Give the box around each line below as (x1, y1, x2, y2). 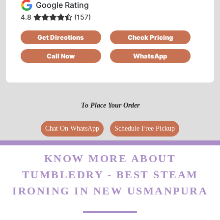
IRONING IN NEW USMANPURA (12, 184, 208, 197)
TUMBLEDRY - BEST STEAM (22, 168, 198, 181)
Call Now (47, 52, 75, 60)
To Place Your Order (81, 101, 139, 109)
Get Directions (37, 33, 84, 41)
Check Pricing (127, 33, 173, 41)
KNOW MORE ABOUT (44, 152, 176, 165)
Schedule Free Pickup (114, 124, 175, 132)
